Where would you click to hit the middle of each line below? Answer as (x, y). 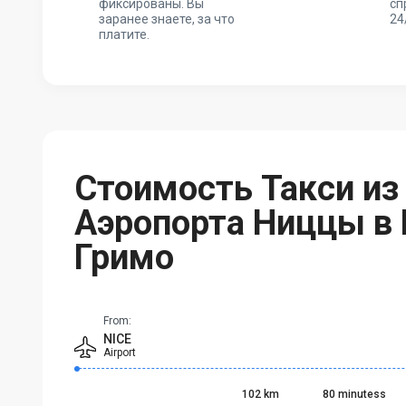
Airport (120, 352)
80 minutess (354, 394)
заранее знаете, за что (167, 19)
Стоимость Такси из (237, 188)
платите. (124, 34)
